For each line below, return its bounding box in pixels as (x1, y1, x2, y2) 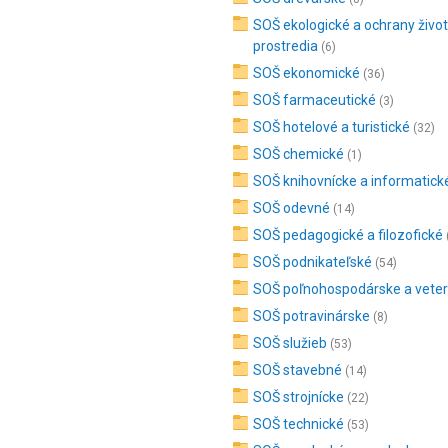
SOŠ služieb (253, 335, 327, 351)
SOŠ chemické (253, 146, 344, 162)
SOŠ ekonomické (253, 65, 360, 81)
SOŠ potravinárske (253, 308, 370, 324)
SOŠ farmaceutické (253, 92, 376, 108)
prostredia (253, 38, 318, 54)
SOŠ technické (253, 416, 344, 432)
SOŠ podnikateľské (253, 254, 372, 270)
